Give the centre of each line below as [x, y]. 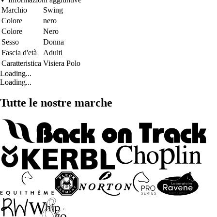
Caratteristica [21, 63]
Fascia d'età [19, 53]
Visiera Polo [62, 63]
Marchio [14, 10]
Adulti [53, 53]
